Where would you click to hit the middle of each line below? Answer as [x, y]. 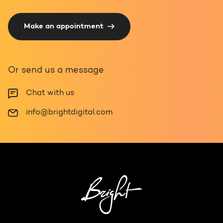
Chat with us [50, 93]
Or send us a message [56, 71]
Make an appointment [64, 27]
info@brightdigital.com [69, 113]
